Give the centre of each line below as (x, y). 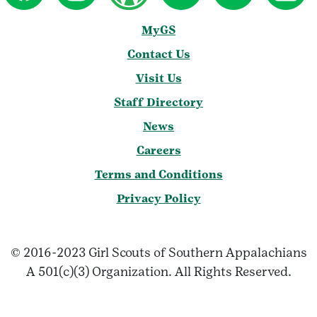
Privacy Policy (158, 199)
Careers (158, 151)
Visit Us (158, 79)
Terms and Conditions (158, 175)
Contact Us (158, 54)
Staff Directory (158, 103)
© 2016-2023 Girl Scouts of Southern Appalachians (158, 253)
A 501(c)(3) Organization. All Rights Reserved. (158, 272)
